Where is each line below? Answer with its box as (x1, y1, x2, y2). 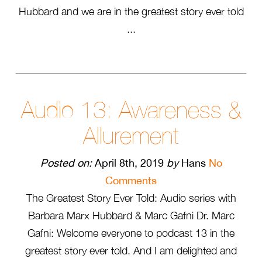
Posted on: (40, 157, 92, 169)
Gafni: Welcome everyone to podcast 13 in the (27, 227, 235, 239)
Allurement (83, 122, 179, 149)
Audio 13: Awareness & (20, 96, 242, 123)
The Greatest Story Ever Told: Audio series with (26, 192, 236, 204)
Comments (105, 174, 157, 187)
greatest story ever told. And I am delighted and (25, 244, 237, 257)
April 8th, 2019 (91, 157, 167, 169)
